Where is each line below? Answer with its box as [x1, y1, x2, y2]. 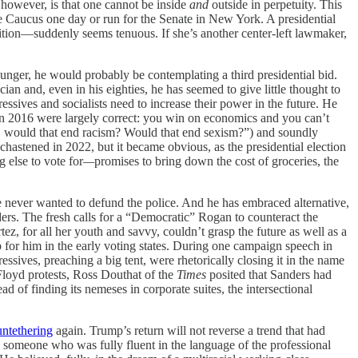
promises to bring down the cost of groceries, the [94, 153, 339, 168]
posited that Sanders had [206, 267, 332, 281]
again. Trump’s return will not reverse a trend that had [53, 323, 325, 337]
